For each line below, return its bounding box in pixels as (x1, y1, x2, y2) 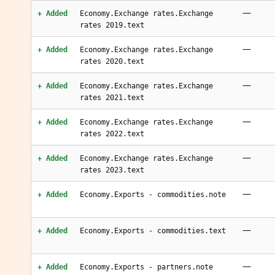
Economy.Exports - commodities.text (80, 227, 226, 235)
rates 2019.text (80, 21, 144, 29)
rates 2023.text (80, 166, 144, 174)
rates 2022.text (80, 130, 144, 138)
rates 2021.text (80, 93, 144, 102)
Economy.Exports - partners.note (80, 263, 213, 271)
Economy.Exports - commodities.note (80, 190, 226, 199)
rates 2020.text (80, 57, 144, 66)
